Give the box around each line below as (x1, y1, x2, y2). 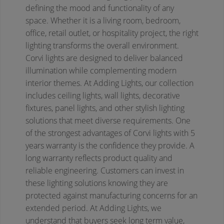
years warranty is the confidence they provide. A (25, 140, 194, 151)
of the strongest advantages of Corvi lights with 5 (25, 127, 195, 139)
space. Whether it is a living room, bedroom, (25, 15, 180, 26)
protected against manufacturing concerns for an (25, 190, 197, 201)
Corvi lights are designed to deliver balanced (25, 52, 183, 64)
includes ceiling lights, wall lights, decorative (25, 90, 180, 101)
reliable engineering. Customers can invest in (25, 165, 184, 176)
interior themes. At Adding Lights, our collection (25, 77, 193, 89)
